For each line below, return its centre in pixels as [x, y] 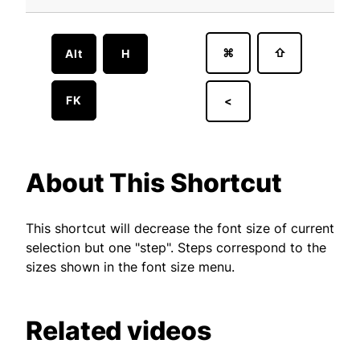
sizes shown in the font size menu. [130, 267]
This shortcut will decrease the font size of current [180, 228]
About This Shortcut [157, 183]
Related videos [119, 331]
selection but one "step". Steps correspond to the [176, 247]
